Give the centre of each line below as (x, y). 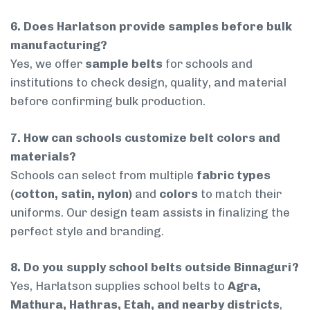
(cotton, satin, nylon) (71, 193)
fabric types (234, 175)
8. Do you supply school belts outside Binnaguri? (155, 267)
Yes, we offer (48, 64)
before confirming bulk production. (108, 101)
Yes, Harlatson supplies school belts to (119, 286)
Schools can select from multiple (103, 175)
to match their (240, 193)
